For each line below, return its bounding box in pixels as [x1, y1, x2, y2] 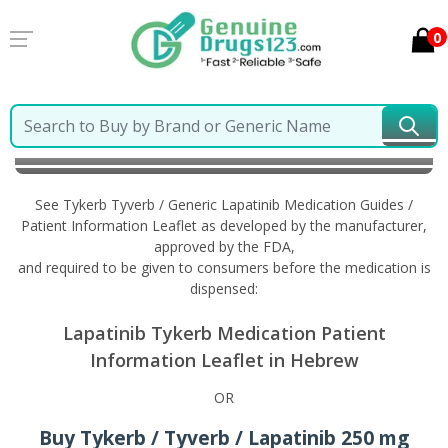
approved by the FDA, [153, 237, 295, 256]
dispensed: [190, 279, 258, 298]
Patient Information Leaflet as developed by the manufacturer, [21, 216, 427, 235]
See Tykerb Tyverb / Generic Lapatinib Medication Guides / [35, 195, 413, 214]
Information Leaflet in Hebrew [89, 348, 359, 372]
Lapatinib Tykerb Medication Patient [62, 321, 386, 345]
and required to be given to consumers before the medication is [17, 258, 431, 277]
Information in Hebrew [25, 143, 185, 162]
